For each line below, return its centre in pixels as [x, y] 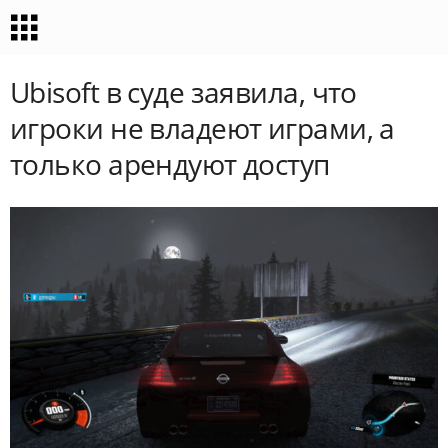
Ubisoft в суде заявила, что [183, 92]
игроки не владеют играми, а [202, 128]
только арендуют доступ [170, 164]
